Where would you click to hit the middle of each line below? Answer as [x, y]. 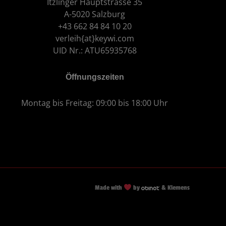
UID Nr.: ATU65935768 [95, 51]
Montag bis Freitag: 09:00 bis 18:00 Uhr [95, 103]
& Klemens [175, 188]
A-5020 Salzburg [95, 14]
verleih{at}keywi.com [95, 39]
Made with [109, 188]
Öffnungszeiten [95, 77]
